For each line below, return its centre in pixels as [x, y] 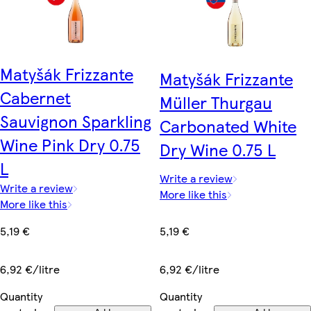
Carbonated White [228, 125]
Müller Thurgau [216, 102]
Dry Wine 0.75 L [218, 149]
